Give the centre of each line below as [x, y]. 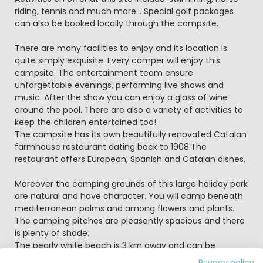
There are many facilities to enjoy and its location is [121, 48]
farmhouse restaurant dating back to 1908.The [110, 146]
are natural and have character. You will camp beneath [129, 196]
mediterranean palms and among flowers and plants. [124, 208]
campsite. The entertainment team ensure [104, 73]
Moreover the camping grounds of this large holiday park [131, 183]
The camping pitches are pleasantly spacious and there [129, 220]
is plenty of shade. [52, 233]
